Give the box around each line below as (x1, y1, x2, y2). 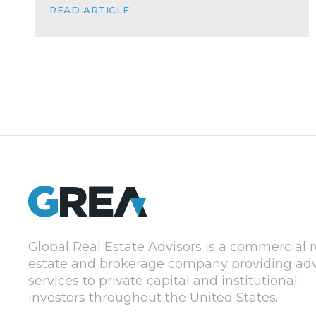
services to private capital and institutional (28, 272, 298, 288)
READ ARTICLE (49, 4, 130, 16)
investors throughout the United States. (28, 289, 278, 305)
